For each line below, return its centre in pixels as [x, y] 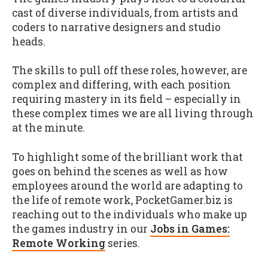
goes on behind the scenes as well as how [120, 171]
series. [123, 243]
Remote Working [59, 243]
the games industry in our [81, 229]
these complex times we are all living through [133, 114]
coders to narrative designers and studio [116, 27]
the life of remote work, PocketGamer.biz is [122, 200]
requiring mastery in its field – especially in [127, 99]
